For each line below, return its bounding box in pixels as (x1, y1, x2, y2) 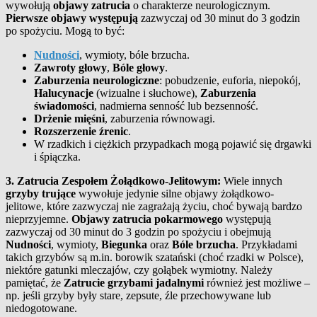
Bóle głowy (113, 61, 165, 74)
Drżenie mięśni (34, 112, 105, 125)
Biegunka (101, 238, 147, 250)
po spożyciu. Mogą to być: (6, 24, 125, 37)
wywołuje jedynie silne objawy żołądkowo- (76, 187, 274, 200)
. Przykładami (236, 238, 297, 250)
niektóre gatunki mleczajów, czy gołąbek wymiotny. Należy (6, 263, 272, 276)
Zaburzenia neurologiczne (34, 74, 159, 86)
